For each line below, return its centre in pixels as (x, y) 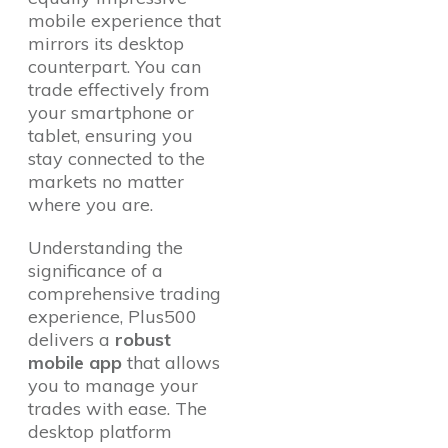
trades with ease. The (117, 409)
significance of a (95, 271)
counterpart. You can (114, 67)
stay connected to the (116, 159)
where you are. (90, 205)
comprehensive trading (124, 294)
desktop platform (100, 432)
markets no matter (106, 182)
